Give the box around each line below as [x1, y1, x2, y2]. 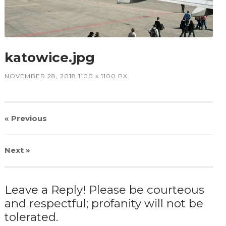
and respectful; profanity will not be [4, 196, 203, 210]
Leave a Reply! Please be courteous [4, 182, 204, 197]
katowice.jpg [4, 49, 95, 66]
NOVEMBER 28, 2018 [4, 72, 76, 80]
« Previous [4, 113, 47, 123]
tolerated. [4, 209, 58, 224]
